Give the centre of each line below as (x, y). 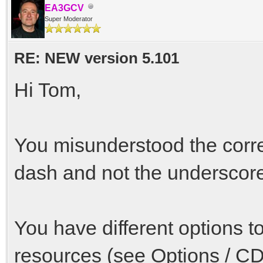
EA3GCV (64, 8)
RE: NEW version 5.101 (97, 58)
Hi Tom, (48, 90)
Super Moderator (69, 18)
